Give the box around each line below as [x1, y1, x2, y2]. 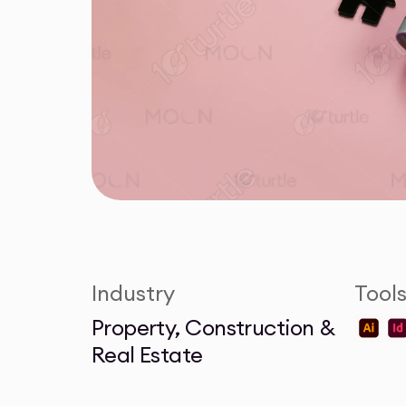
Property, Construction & [91, 314, 335, 342]
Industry [91, 279, 175, 307]
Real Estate [91, 341, 203, 369]
